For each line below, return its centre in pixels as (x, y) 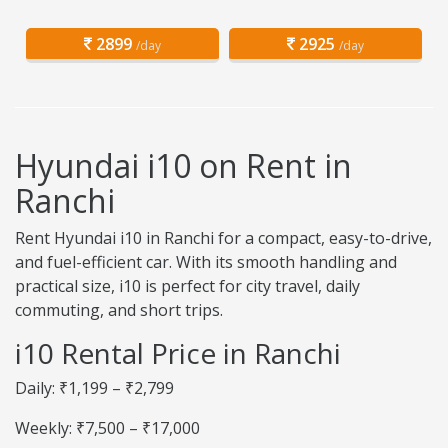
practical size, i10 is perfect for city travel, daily (187, 286)
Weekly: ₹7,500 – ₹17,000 (107, 428)
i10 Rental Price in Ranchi (178, 353)
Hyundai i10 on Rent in (183, 166)
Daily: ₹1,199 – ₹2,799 (94, 388)
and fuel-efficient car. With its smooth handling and (206, 262)
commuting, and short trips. (119, 310)
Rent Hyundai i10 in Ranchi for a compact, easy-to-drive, (223, 238)
